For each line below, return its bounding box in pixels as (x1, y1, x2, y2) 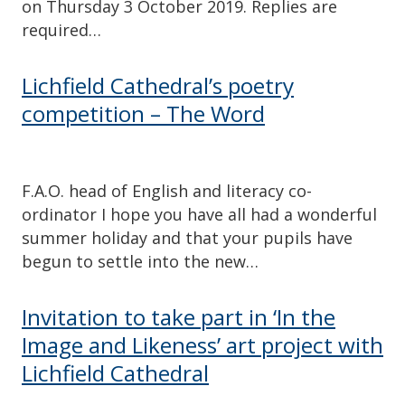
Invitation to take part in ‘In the (22, 302, 335, 333)
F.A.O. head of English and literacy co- (22, 180, 312, 202)
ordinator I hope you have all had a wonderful (22, 203, 377, 226)
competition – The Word (22, 98, 265, 128)
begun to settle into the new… (22, 250, 259, 273)
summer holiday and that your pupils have (22, 227, 353, 250)
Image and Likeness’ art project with (22, 330, 383, 361)
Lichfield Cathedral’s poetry (22, 70, 294, 100)
